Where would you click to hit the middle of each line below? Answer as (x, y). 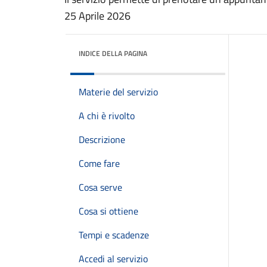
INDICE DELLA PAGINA (113, 53)
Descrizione (102, 139)
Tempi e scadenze (114, 235)
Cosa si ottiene (108, 211)
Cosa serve (100, 187)
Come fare (99, 163)
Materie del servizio (118, 92)
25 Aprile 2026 (97, 16)
